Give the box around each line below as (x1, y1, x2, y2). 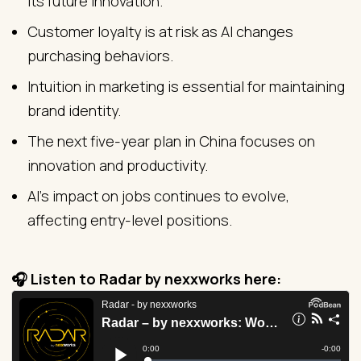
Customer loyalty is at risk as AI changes (27, 21, 293, 41)
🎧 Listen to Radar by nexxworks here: (11, 268, 281, 288)
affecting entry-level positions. (27, 210, 232, 230)
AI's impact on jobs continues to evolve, (27, 185, 289, 205)
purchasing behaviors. (27, 45, 173, 65)
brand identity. (27, 100, 121, 120)
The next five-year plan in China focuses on (27, 131, 315, 151)
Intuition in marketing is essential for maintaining (27, 76, 345, 96)
